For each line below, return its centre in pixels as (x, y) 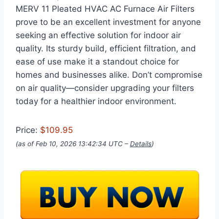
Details (141, 144)
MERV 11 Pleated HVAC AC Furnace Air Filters (105, 9)
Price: (28, 130)
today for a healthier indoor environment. (96, 101)
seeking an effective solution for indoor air (98, 35)
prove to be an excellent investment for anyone (108, 22)
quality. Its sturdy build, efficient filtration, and (106, 49)
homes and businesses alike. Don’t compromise (109, 75)
